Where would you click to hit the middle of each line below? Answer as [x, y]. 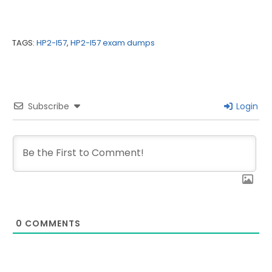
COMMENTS [52, 224]
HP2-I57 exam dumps [113, 43]
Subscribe [49, 107]
